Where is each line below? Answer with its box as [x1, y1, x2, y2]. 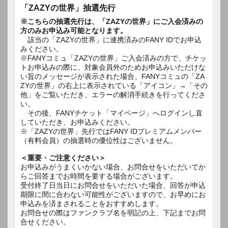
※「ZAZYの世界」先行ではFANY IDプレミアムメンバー [20, 127, 202, 135]
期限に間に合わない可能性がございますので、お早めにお [20, 190, 206, 198]
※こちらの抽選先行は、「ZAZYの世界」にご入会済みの [20, 17, 203, 25]
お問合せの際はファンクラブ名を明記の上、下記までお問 [20, 208, 206, 217]
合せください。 [20, 217, 70, 226]
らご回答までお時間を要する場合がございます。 [20, 172, 177, 180]
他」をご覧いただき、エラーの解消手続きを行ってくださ [20, 90, 206, 99]
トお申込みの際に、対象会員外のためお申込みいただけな [20, 63, 206, 71]
